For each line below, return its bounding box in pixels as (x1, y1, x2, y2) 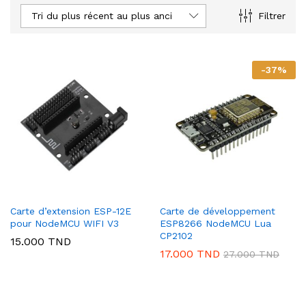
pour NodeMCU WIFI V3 (10, 217, 119, 229)
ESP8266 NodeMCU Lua (160, 217, 271, 229)
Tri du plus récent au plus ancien (31, 10, 183, 21)
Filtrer (258, 10, 286, 22)
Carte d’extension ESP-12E (10, 205, 131, 217)
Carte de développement (160, 205, 275, 217)
